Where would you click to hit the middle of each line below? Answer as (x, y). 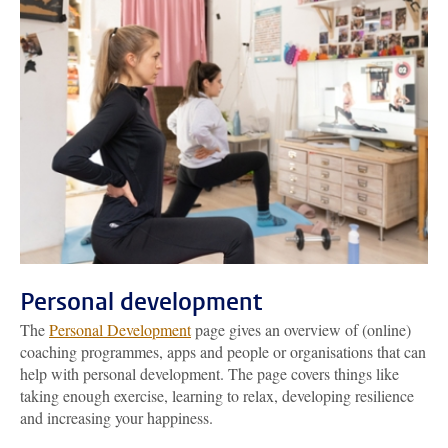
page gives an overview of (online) (301, 329)
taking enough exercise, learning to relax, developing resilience (217, 395)
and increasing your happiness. (116, 417)
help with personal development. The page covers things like (209, 373)
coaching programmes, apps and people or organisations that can (223, 351)
